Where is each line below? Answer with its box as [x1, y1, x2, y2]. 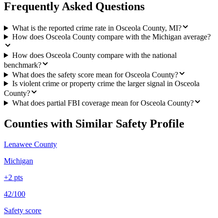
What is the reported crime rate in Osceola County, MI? [12, 24, 182, 32]
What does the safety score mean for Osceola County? [12, 71, 178, 79]
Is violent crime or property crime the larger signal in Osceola [12, 79, 200, 88]
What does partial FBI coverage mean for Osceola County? [12, 99, 194, 107]
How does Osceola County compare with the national [12, 51, 177, 59]
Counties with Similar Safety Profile [4, 117, 184, 130]
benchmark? [4, 61, 41, 69]
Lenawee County [4, 140, 57, 148]
